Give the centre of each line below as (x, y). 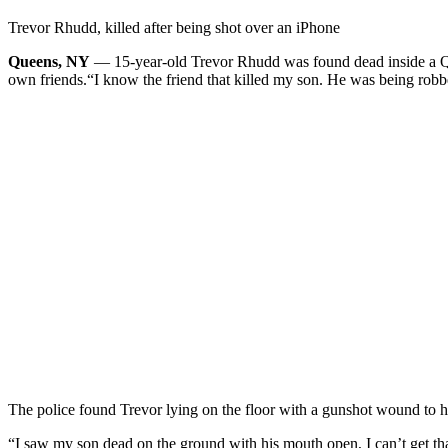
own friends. (47, 79)
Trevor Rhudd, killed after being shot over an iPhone (174, 27)
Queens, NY (49, 61)
